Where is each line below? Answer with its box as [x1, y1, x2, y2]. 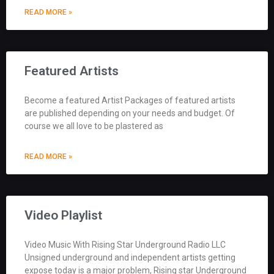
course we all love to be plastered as [24, 120, 163, 131]
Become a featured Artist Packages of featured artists [24, 95, 235, 105]
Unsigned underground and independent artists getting [24, 252, 235, 262]
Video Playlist [24, 207, 102, 223]
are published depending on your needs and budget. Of [24, 108, 235, 118]
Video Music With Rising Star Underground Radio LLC [24, 239, 226, 250]
